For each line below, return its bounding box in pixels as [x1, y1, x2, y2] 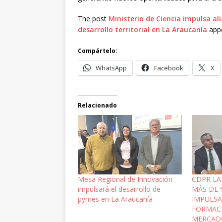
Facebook [154, 63, 183, 72]
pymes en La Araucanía [78, 194, 153, 204]
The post [78, 13, 109, 23]
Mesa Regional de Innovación [78, 174, 172, 184]
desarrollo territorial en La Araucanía [78, 24, 207, 34]
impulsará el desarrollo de [78, 184, 161, 194]
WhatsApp [96, 63, 127, 72]
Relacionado [78, 101, 117, 110]
